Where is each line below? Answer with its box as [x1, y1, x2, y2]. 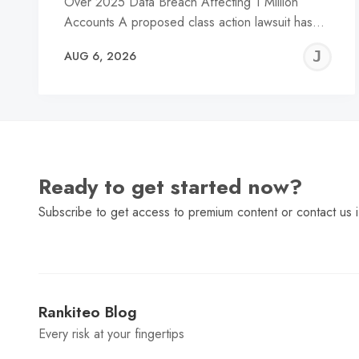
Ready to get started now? [38, 171, 302, 203]
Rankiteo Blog [38, 301, 137, 324]
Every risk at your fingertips [38, 325, 184, 344]
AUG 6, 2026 [64, 48, 136, 65]
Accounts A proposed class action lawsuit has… [64, 12, 325, 31]
